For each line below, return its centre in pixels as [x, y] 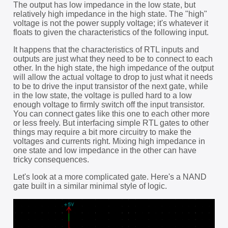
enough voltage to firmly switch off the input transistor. [109, 105]
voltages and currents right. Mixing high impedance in [109, 141]
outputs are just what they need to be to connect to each [113, 59]
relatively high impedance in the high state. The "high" [110, 14]
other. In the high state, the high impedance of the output [113, 68]
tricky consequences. [51, 160]
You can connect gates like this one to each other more [111, 114]
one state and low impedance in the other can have [105, 151]
